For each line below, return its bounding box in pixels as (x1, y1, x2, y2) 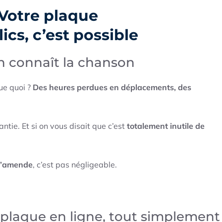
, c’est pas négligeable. (33, 160, 117, 170)
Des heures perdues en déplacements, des (33, 82, 191, 93)
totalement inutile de (127, 121, 205, 131)
